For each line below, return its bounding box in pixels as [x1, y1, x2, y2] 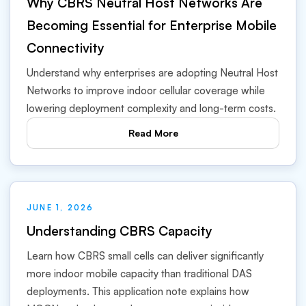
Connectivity [27, 39, 105, 56]
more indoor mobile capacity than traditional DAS [27, 267, 252, 280]
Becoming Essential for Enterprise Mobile [27, 16, 277, 33]
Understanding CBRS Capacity [27, 222, 212, 239]
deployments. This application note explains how [27, 285, 249, 298]
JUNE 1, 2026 [27, 202, 94, 212]
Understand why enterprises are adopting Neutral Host [27, 66, 278, 79]
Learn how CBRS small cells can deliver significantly [27, 249, 264, 262]
